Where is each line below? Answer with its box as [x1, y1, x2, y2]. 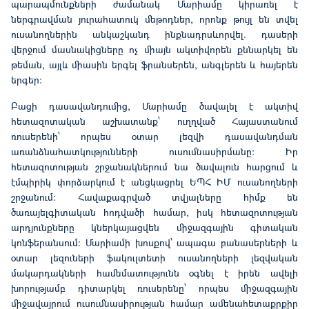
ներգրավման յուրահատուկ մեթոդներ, [11, 12, 199, 26]
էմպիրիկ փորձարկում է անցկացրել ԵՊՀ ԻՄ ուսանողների [11, 175, 298, 189]
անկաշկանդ [92, 28, 150, 41]
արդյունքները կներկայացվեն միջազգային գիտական [11, 221, 298, 235]
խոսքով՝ [134, 236, 172, 250]
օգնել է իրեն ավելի [189, 266, 299, 280]
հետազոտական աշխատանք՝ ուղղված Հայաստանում [11, 114, 298, 128]
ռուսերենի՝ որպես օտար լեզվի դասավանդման [11, 130, 298, 143]
